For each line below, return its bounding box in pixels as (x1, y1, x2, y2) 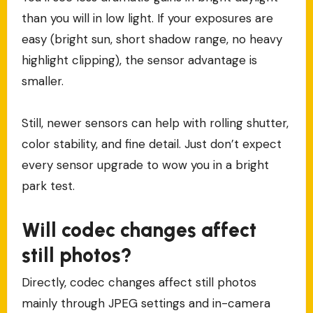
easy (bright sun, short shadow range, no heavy (21, 31, 282, 47)
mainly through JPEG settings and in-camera (21, 296, 270, 312)
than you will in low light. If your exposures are (21, 10, 273, 26)
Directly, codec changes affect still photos (21, 275, 256, 291)
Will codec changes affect (21, 217, 256, 242)
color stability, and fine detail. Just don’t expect (21, 136, 282, 152)
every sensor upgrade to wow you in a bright (21, 156, 269, 173)
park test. (21, 177, 75, 194)
